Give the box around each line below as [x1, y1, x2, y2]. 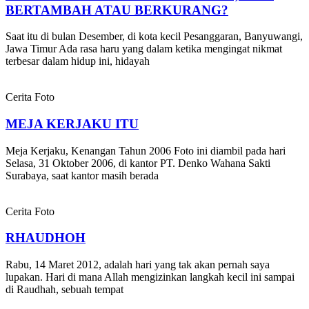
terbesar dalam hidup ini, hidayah [6, 55, 150, 68]
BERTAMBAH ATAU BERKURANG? [6, 2, 228, 17]
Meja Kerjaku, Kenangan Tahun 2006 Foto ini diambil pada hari [6, 144, 286, 157]
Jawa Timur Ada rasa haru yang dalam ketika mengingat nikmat [6, 43, 282, 55]
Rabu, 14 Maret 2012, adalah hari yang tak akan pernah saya [6, 259, 270, 271]
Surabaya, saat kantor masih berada [6, 169, 159, 181]
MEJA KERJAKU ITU [6, 116, 139, 131]
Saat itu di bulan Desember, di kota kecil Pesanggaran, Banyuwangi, [6, 30, 303, 43]
